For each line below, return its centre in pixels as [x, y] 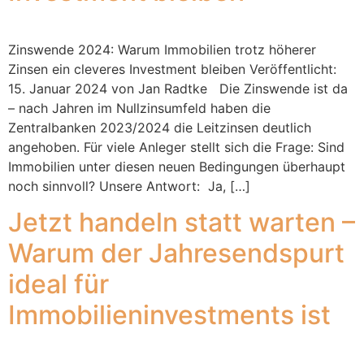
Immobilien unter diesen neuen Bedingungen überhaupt [177, 166]
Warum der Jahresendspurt [176, 253]
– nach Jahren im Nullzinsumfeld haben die [139, 108]
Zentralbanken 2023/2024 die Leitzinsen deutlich [160, 127]
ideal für [58, 284]
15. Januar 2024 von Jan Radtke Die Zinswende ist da [178, 88]
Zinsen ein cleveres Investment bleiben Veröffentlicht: [172, 69]
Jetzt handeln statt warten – [182, 223]
